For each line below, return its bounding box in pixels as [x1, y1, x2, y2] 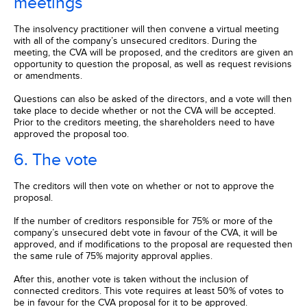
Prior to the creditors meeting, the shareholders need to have [14, 116, 275, 128]
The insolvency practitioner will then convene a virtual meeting [14, 23, 279, 35]
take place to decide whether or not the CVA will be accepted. [14, 105, 275, 116]
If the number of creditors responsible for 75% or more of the [14, 215, 273, 227]
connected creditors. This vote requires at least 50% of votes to [14, 285, 284, 297]
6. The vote [14, 149, 97, 170]
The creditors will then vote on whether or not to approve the [14, 180, 274, 192]
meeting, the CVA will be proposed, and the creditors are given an [14, 47, 293, 58]
